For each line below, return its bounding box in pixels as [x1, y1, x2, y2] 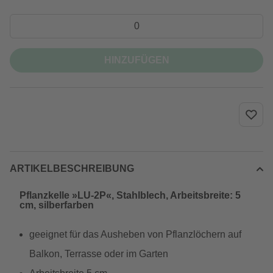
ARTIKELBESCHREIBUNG [10, 163, 134, 174]
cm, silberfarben [19, 200, 94, 210]
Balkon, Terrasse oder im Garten [29, 249, 168, 259]
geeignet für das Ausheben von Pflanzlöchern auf [29, 229, 241, 239]
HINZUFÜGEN [104, 55, 169, 65]
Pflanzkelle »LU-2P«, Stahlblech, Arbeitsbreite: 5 [19, 190, 241, 200]
